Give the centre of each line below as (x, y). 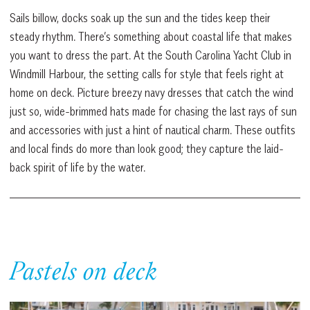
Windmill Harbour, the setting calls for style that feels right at (147, 74)
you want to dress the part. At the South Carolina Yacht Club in (151, 55)
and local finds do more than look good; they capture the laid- (147, 148)
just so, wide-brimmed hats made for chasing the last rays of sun (153, 111)
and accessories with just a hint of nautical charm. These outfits (153, 130)
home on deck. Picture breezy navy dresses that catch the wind (152, 92)
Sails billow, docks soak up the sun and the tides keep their (140, 18)
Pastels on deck (84, 274)
